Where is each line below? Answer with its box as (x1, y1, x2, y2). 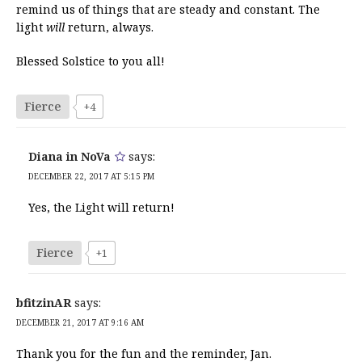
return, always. (65, 19, 154, 35)
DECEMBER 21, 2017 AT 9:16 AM (16, 316, 144, 328)
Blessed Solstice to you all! (16, 53, 165, 69)
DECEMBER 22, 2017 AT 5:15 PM (28, 170, 154, 182)
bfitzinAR (16, 294, 71, 310)
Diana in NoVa (28, 148, 111, 164)
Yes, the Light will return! (28, 199, 175, 215)
